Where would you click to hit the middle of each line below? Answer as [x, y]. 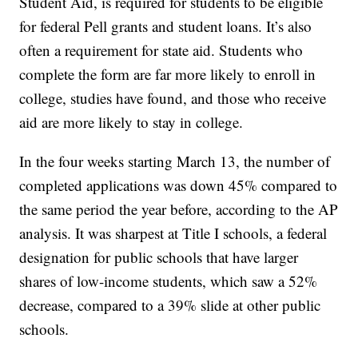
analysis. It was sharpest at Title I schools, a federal [173, 233]
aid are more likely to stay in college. [131, 122]
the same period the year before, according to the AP [179, 209]
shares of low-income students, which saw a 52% [169, 281]
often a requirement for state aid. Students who [161, 50]
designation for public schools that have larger [159, 257]
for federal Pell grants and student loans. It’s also [166, 26]
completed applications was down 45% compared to [179, 185]
